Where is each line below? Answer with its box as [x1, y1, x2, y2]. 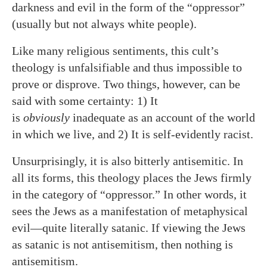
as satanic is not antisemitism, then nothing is [12, 238, 233, 251]
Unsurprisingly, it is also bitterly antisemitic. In [12, 154, 243, 167]
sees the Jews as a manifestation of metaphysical [12, 204, 248, 218]
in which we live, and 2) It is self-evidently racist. [12, 128, 253, 141]
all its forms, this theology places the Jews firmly [12, 171, 252, 184]
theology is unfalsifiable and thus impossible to [12, 61, 242, 74]
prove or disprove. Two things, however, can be [12, 77, 240, 91]
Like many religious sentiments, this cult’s [12, 44, 219, 57]
